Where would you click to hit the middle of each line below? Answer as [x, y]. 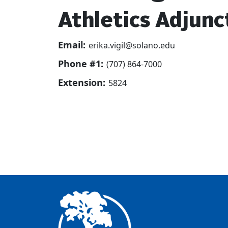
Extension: [82, 82]
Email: [72, 45]
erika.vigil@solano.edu [132, 45]
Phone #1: [81, 64]
